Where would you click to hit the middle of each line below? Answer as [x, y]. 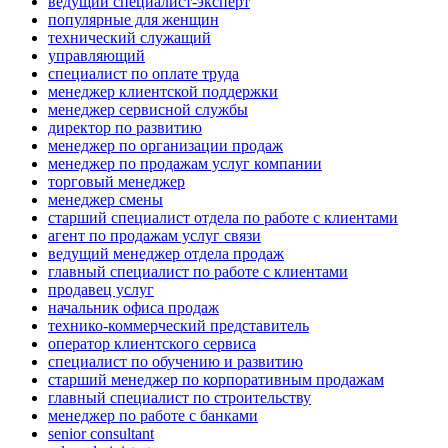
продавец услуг [101, 290]
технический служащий [129, 38]
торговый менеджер [116, 182]
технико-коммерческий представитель [178, 326]
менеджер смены [105, 200]
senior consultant [101, 434]
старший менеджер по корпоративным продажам [216, 380]
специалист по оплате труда [143, 74]
